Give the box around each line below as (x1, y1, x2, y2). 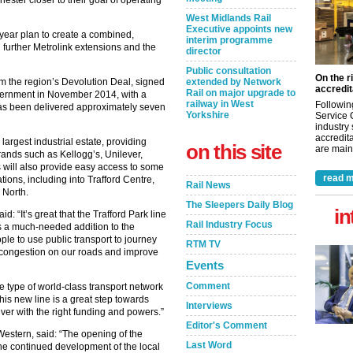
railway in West (186, 98, 254, 110)
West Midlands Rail (186, 13, 271, 24)
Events (186, 258, 224, 272)
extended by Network (186, 76, 281, 87)
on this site (186, 140, 281, 164)
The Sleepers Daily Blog (186, 199, 293, 210)
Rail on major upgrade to (186, 87, 295, 98)
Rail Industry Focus (186, 219, 273, 230)
